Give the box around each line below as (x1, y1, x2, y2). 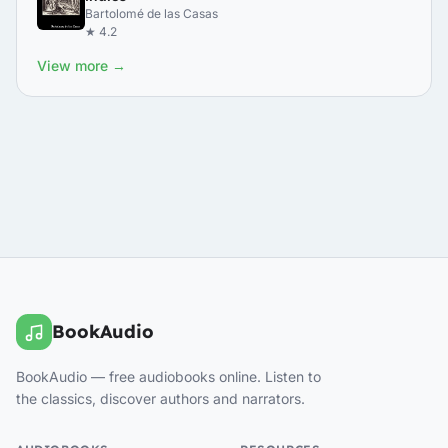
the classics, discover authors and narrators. (16, 390, 305, 407)
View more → (37, 57, 126, 74)
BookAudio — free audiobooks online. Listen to (16, 368, 321, 385)
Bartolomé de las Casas (85, 6, 218, 21)
